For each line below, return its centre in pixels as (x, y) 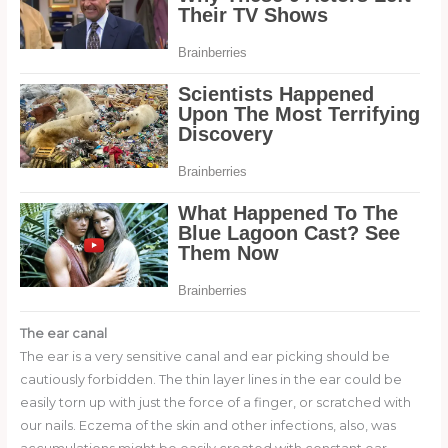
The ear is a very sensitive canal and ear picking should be (204, 357)
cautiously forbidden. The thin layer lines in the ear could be (210, 380)
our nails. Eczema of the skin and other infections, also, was (207, 426)
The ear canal (63, 334)
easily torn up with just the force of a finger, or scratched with (215, 403)
